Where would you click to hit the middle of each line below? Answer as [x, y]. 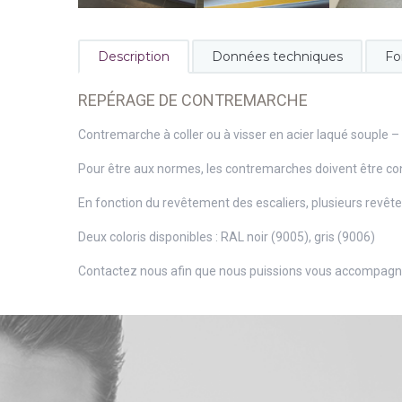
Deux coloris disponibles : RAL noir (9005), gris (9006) [227, 237]
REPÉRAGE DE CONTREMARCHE [193, 100]
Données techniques [277, 57]
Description [134, 57]
